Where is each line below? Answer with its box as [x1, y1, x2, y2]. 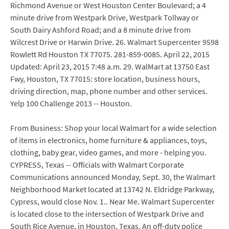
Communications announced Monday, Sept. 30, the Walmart [10, 172, 215, 182]
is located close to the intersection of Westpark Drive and [10, 209, 204, 219]
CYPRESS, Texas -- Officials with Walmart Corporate [10, 159, 184, 170]
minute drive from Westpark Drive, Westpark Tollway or [10, 12, 199, 22]
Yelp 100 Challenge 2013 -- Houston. [10, 98, 132, 108]
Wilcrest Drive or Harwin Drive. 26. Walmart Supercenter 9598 [10, 37, 219, 47]
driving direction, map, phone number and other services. [10, 86, 208, 96]
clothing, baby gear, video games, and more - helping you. [10, 147, 207, 157]
